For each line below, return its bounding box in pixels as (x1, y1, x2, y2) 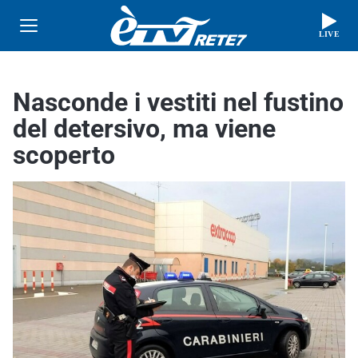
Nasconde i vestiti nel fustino (13, 87, 344, 117)
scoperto (13, 140, 115, 170)
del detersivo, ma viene (13, 113, 276, 144)
